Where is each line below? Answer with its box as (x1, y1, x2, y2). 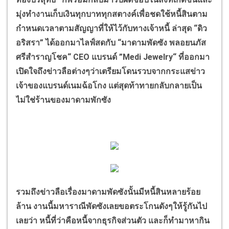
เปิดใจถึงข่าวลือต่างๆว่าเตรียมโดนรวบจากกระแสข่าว (16, 66, 205, 76)
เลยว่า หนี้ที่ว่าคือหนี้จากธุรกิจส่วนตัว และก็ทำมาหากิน (16, 215, 210, 225)
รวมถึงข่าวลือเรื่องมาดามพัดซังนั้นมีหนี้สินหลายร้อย (16, 187, 200, 197)
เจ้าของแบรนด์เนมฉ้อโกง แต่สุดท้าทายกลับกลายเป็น (16, 80, 202, 90)
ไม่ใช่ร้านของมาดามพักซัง (16, 95, 113, 105)
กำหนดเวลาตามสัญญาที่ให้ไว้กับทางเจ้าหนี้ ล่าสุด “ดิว (16, 23, 207, 33)
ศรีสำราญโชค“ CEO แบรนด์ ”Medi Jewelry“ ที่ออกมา (16, 52, 210, 62)
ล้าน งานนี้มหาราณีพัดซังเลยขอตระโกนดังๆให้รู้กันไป (16, 201, 207, 211)
